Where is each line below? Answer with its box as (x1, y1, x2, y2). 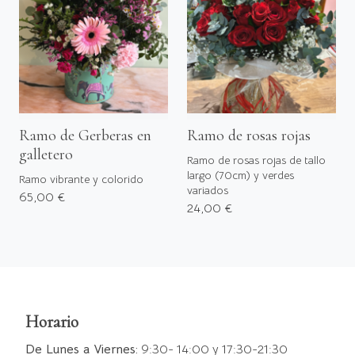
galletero (19, 144, 73, 164)
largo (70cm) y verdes (187, 167, 294, 182)
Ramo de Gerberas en (19, 125, 151, 145)
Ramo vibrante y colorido (19, 171, 143, 186)
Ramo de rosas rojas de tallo (187, 152, 326, 167)
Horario (25, 311, 78, 332)
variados (187, 182, 228, 197)
